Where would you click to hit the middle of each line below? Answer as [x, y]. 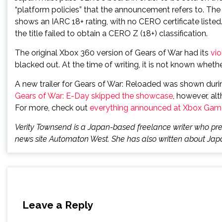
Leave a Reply [57, 205]
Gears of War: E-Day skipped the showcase [94, 96]
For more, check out [52, 108]
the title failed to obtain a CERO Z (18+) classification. [111, 33]
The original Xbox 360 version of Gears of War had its [113, 53]
